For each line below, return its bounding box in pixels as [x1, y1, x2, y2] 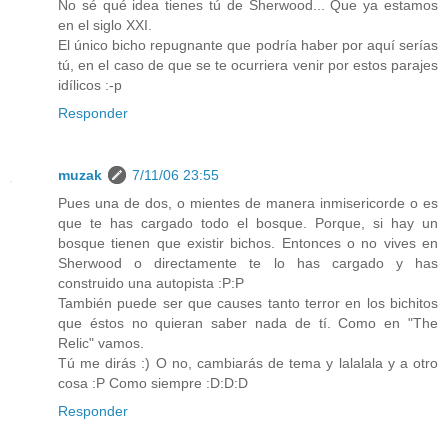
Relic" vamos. [58, 335, 144, 352]
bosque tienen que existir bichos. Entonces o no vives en [58, 235, 438, 252]
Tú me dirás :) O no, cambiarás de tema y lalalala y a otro [58, 355, 438, 372]
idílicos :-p [58, 77, 122, 94]
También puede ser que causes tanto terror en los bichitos [58, 295, 438, 312]
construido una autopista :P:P [58, 275, 244, 292]
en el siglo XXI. [58, 17, 152, 34]
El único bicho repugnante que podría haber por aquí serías [58, 37, 438, 54]
